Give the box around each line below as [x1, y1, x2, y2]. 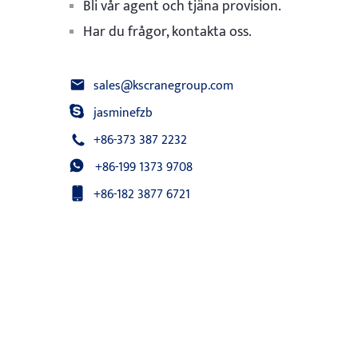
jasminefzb [93, 102, 153, 124]
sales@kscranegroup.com [93, 75, 233, 97]
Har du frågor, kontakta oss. [83, 20, 252, 44]
